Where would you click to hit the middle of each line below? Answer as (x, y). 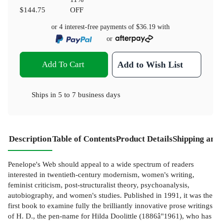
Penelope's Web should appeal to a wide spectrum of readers (101, 164)
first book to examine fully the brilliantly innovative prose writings (110, 205)
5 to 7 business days (89, 94)
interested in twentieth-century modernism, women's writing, (101, 174)
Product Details (144, 139)
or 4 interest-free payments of (94, 27)
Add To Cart (63, 64)
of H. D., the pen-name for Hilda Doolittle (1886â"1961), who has (110, 216)
